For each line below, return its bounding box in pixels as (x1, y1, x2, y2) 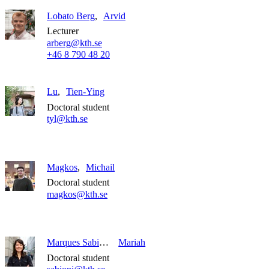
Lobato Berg (47, 10, 95, 21)
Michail (86, 162, 115, 172)
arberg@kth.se (47, 37, 102, 48)
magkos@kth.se (47, 189, 107, 199)
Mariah (118, 237, 146, 247)
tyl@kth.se (47, 113, 88, 124)
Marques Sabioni (99, 237, 109, 247)
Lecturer (47, 26, 79, 37)
